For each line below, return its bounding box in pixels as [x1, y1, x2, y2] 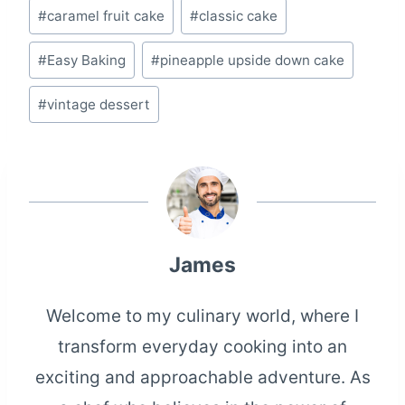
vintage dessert [47, 95, 151, 113]
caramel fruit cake [47, 7, 165, 25]
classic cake [198, 7, 278, 25]
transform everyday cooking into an [58, 336, 347, 358]
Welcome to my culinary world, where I [46, 306, 359, 327]
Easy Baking [47, 52, 127, 70]
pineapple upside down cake [159, 52, 344, 70]
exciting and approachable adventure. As [34, 367, 371, 389]
